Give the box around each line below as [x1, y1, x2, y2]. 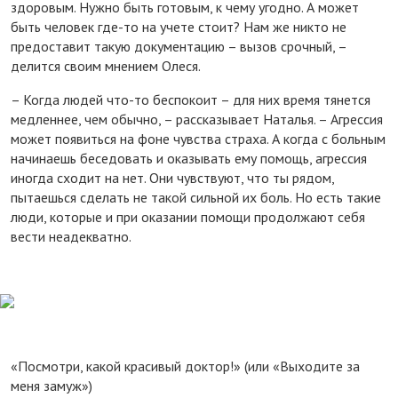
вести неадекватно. [11, 227, 131, 245]
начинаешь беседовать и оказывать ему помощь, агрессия [11, 148, 367, 167]
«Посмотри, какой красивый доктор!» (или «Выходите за [11, 356, 360, 375]
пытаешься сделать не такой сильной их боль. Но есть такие [11, 187, 381, 206]
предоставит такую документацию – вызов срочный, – [11, 36, 346, 55]
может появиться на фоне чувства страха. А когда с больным [11, 129, 386, 147]
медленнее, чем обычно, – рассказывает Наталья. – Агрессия [11, 109, 383, 128]
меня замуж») [11, 376, 92, 394]
